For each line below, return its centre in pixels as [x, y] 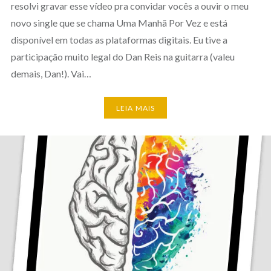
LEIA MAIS [135, 108]
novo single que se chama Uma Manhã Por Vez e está [119, 23]
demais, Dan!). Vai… [51, 74]
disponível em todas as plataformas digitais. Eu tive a [119, 40]
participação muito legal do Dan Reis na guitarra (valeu [122, 57]
